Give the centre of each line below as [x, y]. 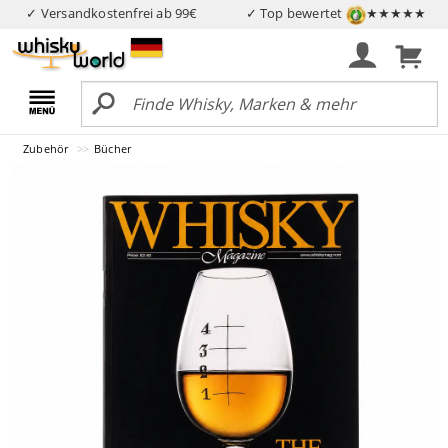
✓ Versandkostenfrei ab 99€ [112, 13]
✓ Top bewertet [295, 13]
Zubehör [47, 148]
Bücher [113, 148]
